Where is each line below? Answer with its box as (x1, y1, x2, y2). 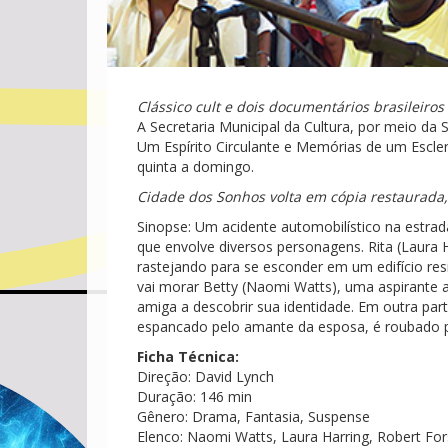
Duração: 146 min (137, 387, 252, 406)
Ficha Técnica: (137, 347, 239, 366)
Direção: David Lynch (137, 367, 274, 386)
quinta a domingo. (137, 157, 254, 176)
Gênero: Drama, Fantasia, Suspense (137, 407, 370, 426)
